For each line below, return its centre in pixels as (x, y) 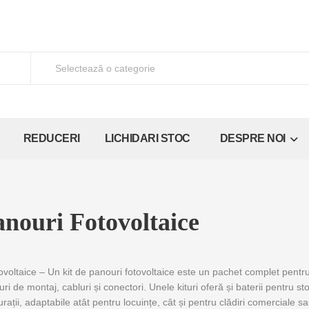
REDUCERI (51, 138)
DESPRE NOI (253, 138)
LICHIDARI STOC (147, 138)
